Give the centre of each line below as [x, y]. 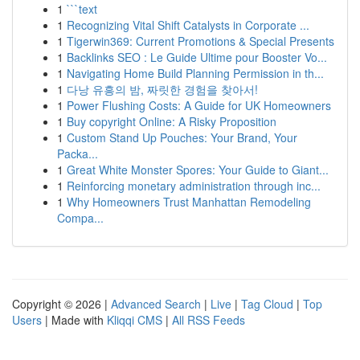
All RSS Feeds [209, 320]
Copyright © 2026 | [61, 304]
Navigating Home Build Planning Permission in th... [195, 73]
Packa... [78, 153]
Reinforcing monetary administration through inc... [194, 186]
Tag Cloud [267, 304]
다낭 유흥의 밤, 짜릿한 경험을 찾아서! [162, 89]
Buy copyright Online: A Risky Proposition [172, 121]
